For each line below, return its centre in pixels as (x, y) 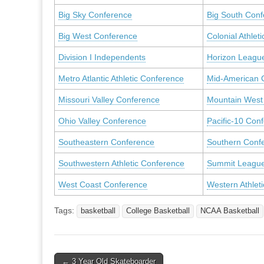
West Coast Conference (103, 185)
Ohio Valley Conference (102, 121)
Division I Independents (102, 57)
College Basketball (158, 211)
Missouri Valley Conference (109, 100)
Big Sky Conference (95, 15)
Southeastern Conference (106, 142)
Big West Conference (98, 36)
